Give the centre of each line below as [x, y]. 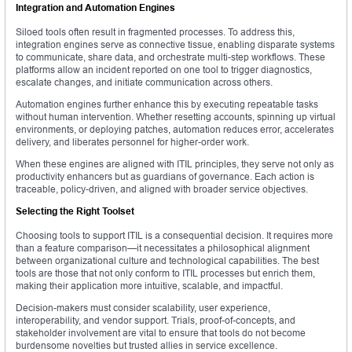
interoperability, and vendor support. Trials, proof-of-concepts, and [156, 321]
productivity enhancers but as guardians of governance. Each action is [165, 177]
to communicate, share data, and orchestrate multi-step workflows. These [170, 57]
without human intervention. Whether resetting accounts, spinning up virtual [176, 117]
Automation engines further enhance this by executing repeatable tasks [167, 104]
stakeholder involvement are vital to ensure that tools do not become [161, 333]
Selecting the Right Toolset [75, 211]
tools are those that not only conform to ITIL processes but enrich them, [165, 273]
